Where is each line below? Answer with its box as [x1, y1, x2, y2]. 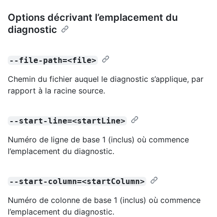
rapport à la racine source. [8, 85, 105, 95]
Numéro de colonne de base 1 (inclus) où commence [8, 195, 201, 205]
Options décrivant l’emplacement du [8, 11, 178, 23]
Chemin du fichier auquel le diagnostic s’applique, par [8, 74, 203, 84]
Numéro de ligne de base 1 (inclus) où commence [8, 134, 189, 144]
